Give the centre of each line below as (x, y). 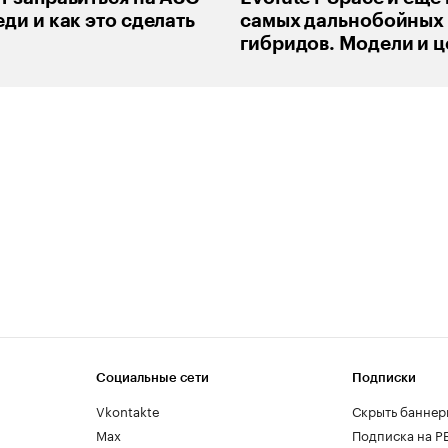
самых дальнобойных (342, 20)
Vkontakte (128, 409)
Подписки (384, 377)
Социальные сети (152, 377)
